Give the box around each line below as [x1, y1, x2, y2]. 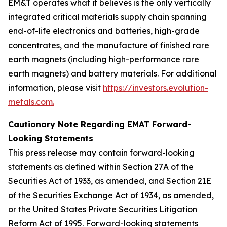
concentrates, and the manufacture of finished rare [8, 40, 209, 50]
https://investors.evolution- [103, 83, 208, 93]
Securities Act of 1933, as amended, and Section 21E [8, 176, 211, 186]
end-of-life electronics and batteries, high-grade [8, 26, 200, 36]
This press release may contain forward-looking [8, 147, 195, 158]
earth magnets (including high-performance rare [8, 54, 199, 64]
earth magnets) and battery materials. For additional [8, 68, 217, 79]
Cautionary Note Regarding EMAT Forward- [8, 119, 192, 129]
